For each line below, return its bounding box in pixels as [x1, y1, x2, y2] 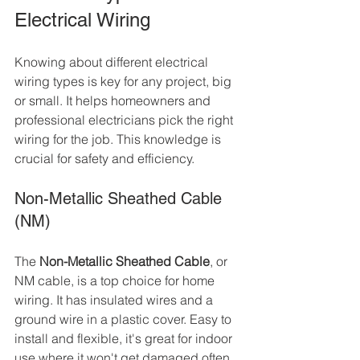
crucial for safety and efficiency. [14, 150, 194, 167]
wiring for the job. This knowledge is [14, 131, 224, 148]
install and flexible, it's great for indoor [14, 330, 235, 347]
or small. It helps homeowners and [14, 92, 214, 109]
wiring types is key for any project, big [14, 73, 235, 90]
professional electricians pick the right [14, 112, 236, 129]
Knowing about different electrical [14, 54, 211, 71]
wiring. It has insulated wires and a [14, 292, 216, 309]
